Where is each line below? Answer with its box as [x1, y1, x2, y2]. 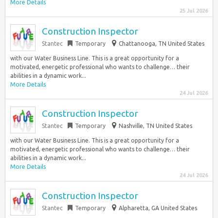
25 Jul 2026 [180, 8, 208, 14]
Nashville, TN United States [119, 123, 192, 129]
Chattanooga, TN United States [119, 40, 204, 47]
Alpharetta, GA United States [119, 205, 197, 211]
